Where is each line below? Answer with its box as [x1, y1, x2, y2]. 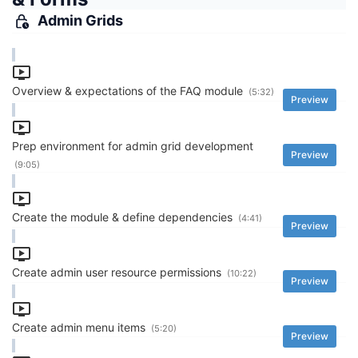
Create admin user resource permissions [12, 265, 225, 279]
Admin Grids [38, 12, 123, 30]
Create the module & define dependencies [12, 210, 236, 225]
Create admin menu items [12, 320, 149, 334]
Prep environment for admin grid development [12, 138, 253, 153]
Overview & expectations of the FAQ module [12, 83, 246, 97]
